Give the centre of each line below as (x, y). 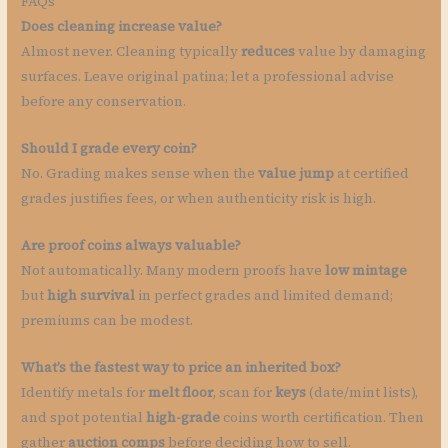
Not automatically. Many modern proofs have (173, 271)
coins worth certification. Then (322, 417)
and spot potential (84, 417)
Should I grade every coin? (109, 149)
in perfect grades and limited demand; (264, 296)
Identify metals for (85, 392)
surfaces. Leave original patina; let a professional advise (208, 77)
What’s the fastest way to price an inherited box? (181, 367)
